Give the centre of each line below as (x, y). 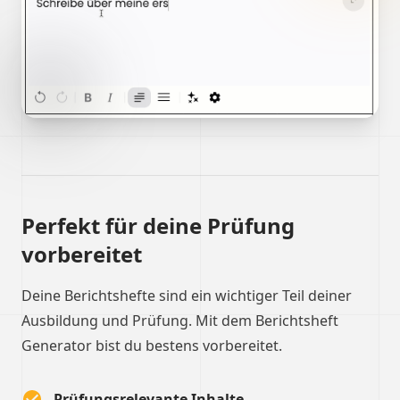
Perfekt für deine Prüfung (158, 225)
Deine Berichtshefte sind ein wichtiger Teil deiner (187, 296)
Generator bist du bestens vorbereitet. (152, 346)
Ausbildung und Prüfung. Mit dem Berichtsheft (180, 321)
